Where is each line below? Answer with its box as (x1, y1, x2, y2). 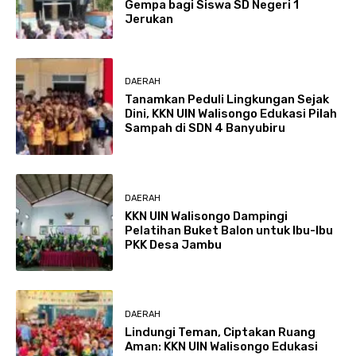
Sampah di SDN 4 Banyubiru (125, 121, 286, 136)
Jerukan (125, 11, 174, 26)
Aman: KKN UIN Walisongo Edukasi (125, 339, 319, 354)
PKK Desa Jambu (125, 237, 222, 252)
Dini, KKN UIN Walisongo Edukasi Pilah (125, 106, 338, 122)
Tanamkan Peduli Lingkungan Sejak (125, 92, 330, 107)
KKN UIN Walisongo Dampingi (125, 208, 288, 223)
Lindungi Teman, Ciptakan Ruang (125, 325, 316, 340)
